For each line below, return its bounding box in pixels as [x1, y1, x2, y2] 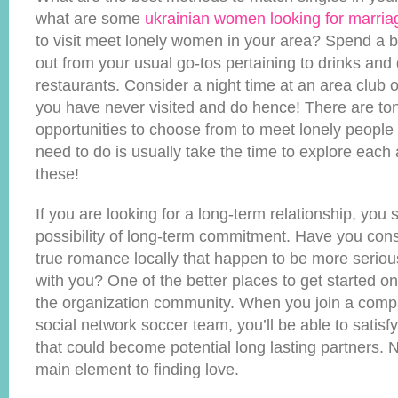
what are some [36, 10, 145, 28]
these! [36, 165, 79, 183]
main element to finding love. [36, 361, 239, 378]
